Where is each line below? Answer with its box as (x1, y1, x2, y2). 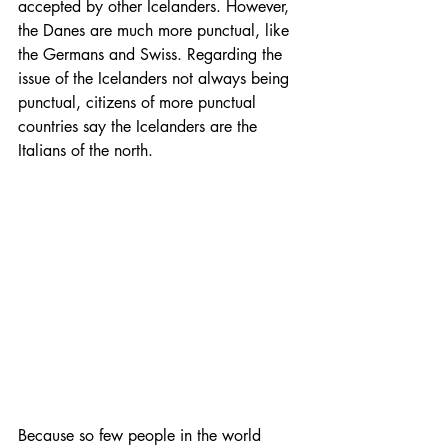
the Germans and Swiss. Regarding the (18, 44, 287, 66)
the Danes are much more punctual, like (18, 20, 294, 42)
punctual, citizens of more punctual (18, 92, 261, 114)
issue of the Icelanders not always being (18, 68, 294, 90)
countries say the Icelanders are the (18, 116, 262, 138)
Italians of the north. (18, 140, 153, 162)
